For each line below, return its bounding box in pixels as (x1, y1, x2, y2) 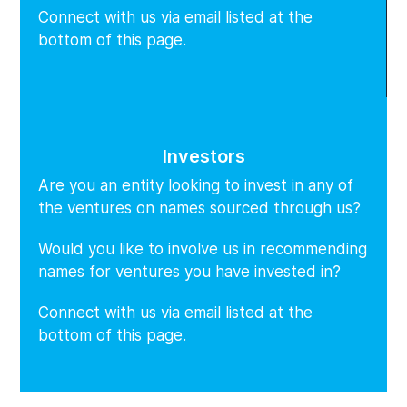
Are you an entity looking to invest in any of (38, 175, 354, 194)
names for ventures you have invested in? (38, 262, 342, 281)
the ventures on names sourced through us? (38, 198, 366, 217)
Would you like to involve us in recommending (38, 239, 368, 258)
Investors (162, 144, 245, 167)
